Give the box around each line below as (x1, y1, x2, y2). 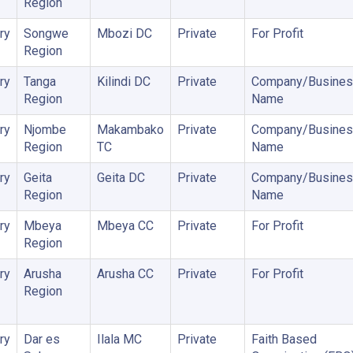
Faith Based (251, 332, 317, 347)
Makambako (96, 122, 164, 137)
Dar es (23, 332, 60, 347)
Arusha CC (96, 266, 154, 281)
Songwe (23, 26, 69, 41)
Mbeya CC (96, 218, 154, 233)
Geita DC (96, 170, 145, 185)
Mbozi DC (96, 26, 152, 41)
